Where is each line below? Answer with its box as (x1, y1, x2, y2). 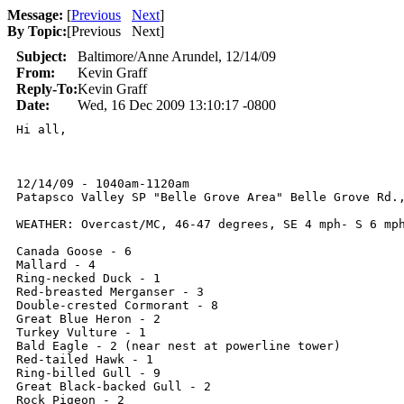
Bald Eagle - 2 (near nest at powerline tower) (16, 339, 341, 353)
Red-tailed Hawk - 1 (16, 353, 153, 366)
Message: (7, 7, 63, 23)
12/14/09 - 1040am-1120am (16, 177, 197, 190)
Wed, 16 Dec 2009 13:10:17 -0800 (78, 97, 276, 113)
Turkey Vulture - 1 (16, 326, 146, 339)
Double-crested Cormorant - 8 (16, 298, 218, 312)
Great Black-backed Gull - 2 (16, 380, 211, 393)
